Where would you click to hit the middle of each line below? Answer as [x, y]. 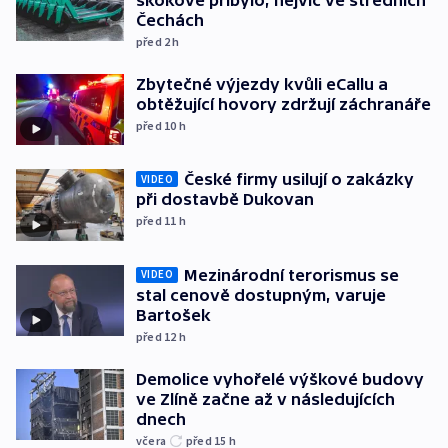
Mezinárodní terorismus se [291, 274]
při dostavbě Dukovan [225, 199]
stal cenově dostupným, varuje [261, 294]
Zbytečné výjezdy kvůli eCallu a [262, 83]
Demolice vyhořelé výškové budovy [280, 378]
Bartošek [173, 314]
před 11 [157, 221]
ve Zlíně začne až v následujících [265, 398]
